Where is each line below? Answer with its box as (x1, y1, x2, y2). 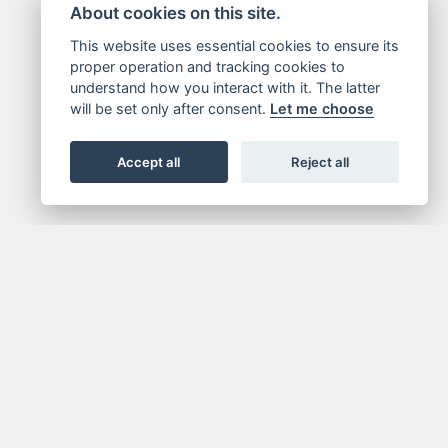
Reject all (291, 153, 350, 170)
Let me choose (269, 100, 374, 117)
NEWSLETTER (126, 382, 288, 409)
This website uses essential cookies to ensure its (69, 37, 399, 54)
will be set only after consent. (69, 100, 270, 117)
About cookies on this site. (69, 3, 281, 24)
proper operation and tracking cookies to (69, 58, 345, 75)
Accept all (117, 153, 181, 170)
